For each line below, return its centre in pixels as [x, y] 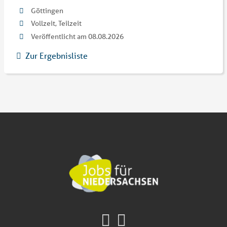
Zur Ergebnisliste [56, 56]
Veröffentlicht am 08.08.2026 [77, 37]
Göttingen [47, 10]
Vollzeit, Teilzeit [56, 24]
